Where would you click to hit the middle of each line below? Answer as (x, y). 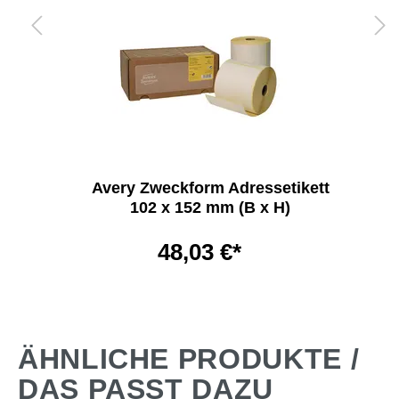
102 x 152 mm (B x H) (210, 208)
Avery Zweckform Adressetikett (210, 188)
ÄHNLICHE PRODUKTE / (189, 359)
